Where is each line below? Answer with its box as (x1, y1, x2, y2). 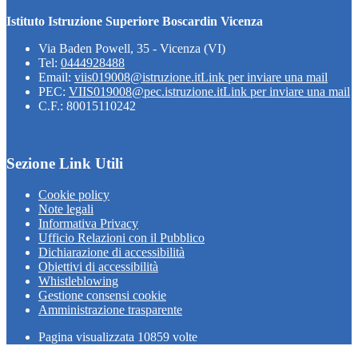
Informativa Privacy (38, 217, 138, 230)
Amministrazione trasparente (38, 303, 182, 316)
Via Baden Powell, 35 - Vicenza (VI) (38, 41, 225, 55)
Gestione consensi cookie (38, 288, 166, 302)
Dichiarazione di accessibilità (38, 245, 185, 259)
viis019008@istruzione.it (74, 70, 201, 84)
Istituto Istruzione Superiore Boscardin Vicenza (6, 14, 263, 28)
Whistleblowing (38, 274, 118, 288)
